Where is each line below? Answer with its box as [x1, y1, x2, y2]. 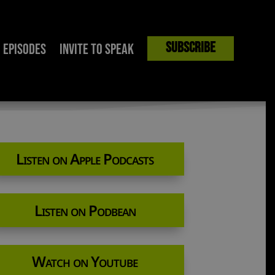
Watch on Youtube [32, 251, 138, 272]
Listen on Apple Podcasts [16, 148, 154, 169]
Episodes [2, 40, 46, 58]
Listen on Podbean [34, 199, 136, 220]
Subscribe [165, 38, 215, 56]
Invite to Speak [59, 40, 134, 58]
